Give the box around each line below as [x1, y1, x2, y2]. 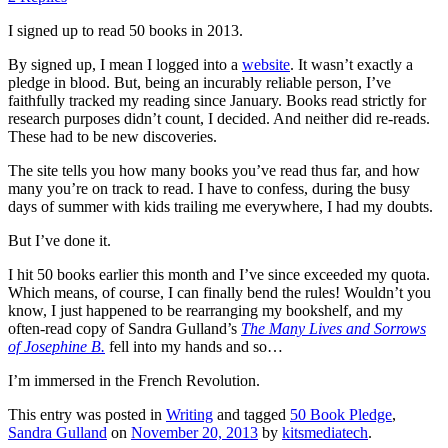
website [242, 55, 290, 73]
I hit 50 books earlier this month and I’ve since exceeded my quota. [8, 265, 430, 283]
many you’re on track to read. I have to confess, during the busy [8, 179, 410, 197]
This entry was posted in [8, 405, 166, 423]
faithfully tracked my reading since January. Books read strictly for [8, 91, 426, 109]
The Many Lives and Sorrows [241, 319, 426, 337]
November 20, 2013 [131, 423, 258, 441]
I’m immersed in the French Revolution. [8, 371, 260, 389]
